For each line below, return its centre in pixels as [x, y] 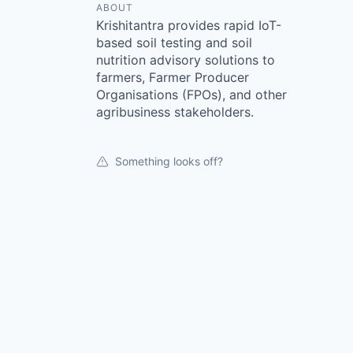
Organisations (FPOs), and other [191, 95]
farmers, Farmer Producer [173, 77]
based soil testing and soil [174, 43]
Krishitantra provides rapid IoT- [189, 25]
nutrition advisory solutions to [186, 60]
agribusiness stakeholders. [175, 112]
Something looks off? [169, 161]
